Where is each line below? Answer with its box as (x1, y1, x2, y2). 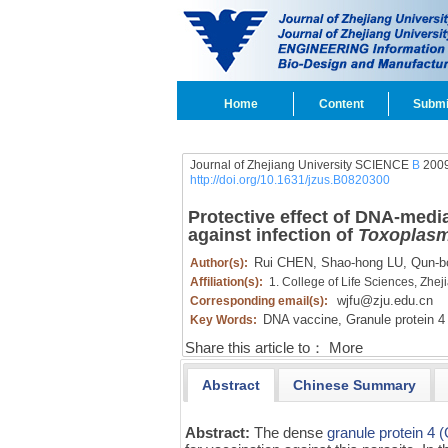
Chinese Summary (292, 376, 416, 393)
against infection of (187, 225, 358, 245)
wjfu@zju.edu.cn (336, 293, 433, 308)
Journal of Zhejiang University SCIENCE (189, 158, 412, 172)
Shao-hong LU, (316, 255, 407, 270)
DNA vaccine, (262, 312, 342, 327)
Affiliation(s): (189, 275, 266, 289)
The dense (254, 423, 328, 441)
